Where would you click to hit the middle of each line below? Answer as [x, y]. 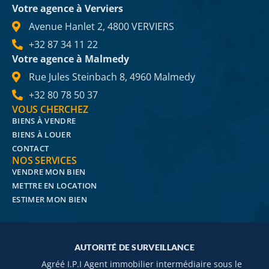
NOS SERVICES [44, 161]
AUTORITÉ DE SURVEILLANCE [134, 247]
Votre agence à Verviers [68, 9]
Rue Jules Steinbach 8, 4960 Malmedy [112, 77]
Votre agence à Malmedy [71, 59]
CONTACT [31, 149]
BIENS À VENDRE [44, 121]
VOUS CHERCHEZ [50, 110]
